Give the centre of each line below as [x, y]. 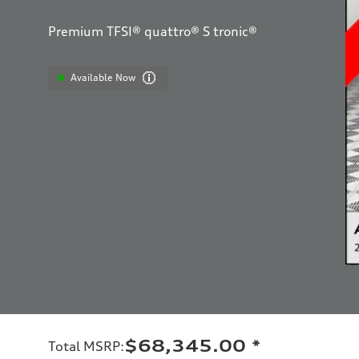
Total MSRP [84, 346]
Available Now [103, 77]
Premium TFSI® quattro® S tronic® [153, 31]
